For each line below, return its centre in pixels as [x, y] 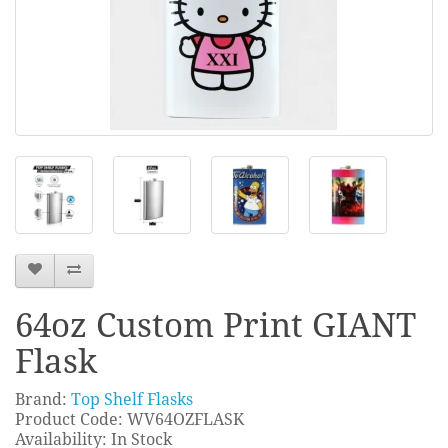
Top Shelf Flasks [132, 399]
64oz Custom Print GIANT [215, 325]
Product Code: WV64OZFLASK [129, 419]
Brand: [43, 399]
